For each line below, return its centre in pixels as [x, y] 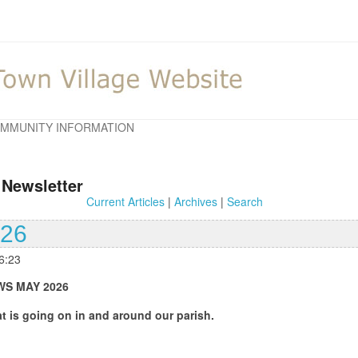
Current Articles [125, 201]
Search [245, 201]
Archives [195, 201]
